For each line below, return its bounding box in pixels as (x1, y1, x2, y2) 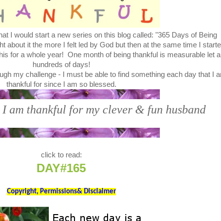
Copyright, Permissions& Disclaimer (6, 188, 116, 195)
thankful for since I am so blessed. (6, 80, 116, 88)
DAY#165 (37, 161, 86, 175)
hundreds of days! (32, 61, 90, 69)
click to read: (40, 151, 82, 159)
